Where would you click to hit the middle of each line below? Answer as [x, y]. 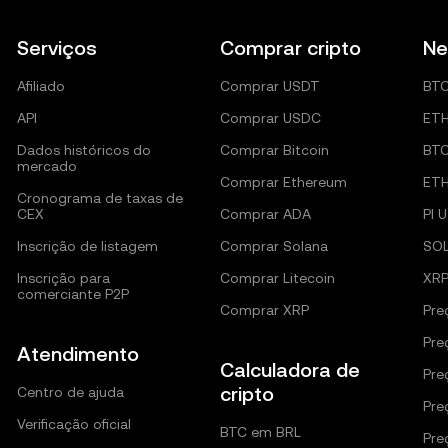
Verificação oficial [74, 424]
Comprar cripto [290, 48]
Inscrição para [64, 278]
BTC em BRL [260, 432]
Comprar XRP [264, 310]
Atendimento [78, 354]
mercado [47, 166]
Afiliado [41, 86]
